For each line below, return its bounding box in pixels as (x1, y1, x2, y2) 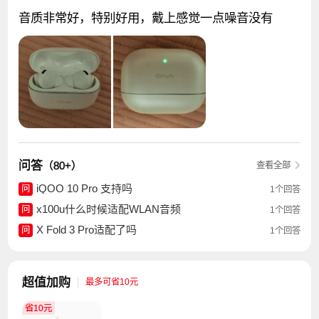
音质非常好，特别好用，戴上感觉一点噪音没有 (19, 11, 273, 26)
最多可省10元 (85, 277, 138, 288)
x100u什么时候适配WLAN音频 (36, 203, 181, 216)
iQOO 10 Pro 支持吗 (36, 182, 132, 195)
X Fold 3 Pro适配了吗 (36, 224, 137, 236)
